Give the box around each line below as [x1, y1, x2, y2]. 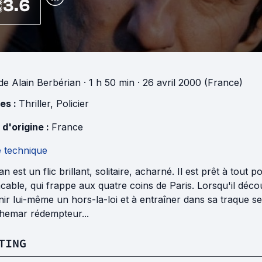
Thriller [19, 98, 50, 110]
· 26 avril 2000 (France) [135, 77, 243, 89]
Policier [56, 98, 89, 110]
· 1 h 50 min [81, 77, 135, 89]
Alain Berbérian [12, 77, 81, 89]
